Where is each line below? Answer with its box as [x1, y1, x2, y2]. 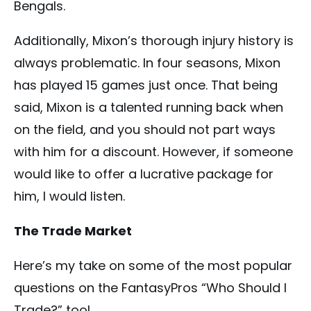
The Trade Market [14, 222, 132, 240]
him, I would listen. [14, 187, 125, 205]
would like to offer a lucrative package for [14, 165, 274, 183]
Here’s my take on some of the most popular [14, 257, 292, 275]
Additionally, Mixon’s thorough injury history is [14, 32, 294, 50]
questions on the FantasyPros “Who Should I [14, 279, 287, 297]
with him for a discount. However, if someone [14, 143, 293, 161]
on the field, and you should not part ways [14, 121, 276, 139]
